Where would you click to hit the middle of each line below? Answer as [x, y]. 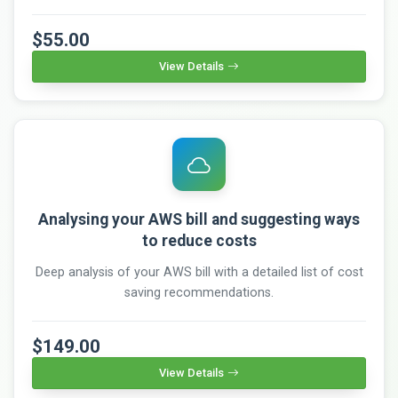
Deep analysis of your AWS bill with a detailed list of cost [199, 272]
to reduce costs [199, 240]
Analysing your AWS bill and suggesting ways [199, 219]
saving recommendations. [199, 292]
